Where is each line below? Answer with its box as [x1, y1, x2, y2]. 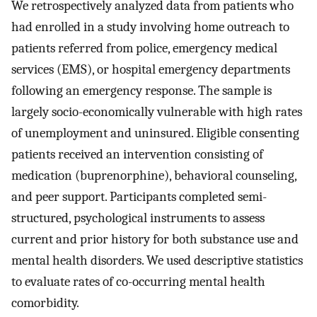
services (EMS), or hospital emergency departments [11, 62, 290, 78]
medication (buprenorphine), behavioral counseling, [11, 168, 296, 184]
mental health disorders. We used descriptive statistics [11, 253, 303, 269]
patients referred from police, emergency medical [11, 40, 277, 57]
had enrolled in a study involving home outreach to [11, 19, 289, 35]
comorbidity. [11, 295, 79, 311]
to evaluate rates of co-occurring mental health [11, 274, 265, 290]
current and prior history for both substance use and [11, 231, 299, 248]
